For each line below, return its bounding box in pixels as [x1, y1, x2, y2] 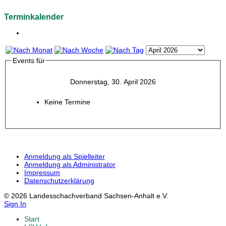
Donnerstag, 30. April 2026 [70, 78, 156, 86]
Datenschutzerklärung [24, 176, 94, 185]
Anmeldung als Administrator [24, 160, 116, 168]
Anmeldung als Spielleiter [24, 152, 105, 160]
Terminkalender [4, 13, 64, 22]
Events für [12, 56, 45, 65]
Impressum [24, 168, 60, 177]
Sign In [4, 199, 26, 208]
